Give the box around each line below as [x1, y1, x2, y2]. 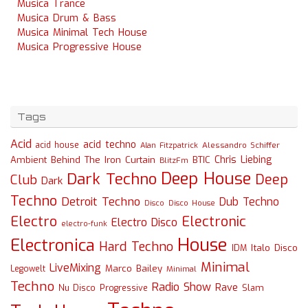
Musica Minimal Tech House [17, 26, 147, 39]
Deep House [161, 168, 251, 190]
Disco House [168, 198, 215, 208]
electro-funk [61, 219, 107, 229]
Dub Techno [219, 195, 279, 209]
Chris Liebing [214, 153, 272, 166]
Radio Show [152, 280, 211, 294]
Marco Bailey [105, 263, 162, 274]
